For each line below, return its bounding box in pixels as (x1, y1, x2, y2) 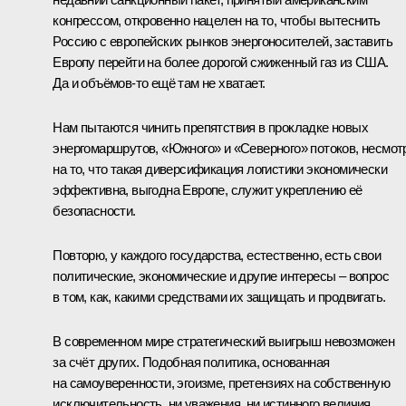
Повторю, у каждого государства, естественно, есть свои (53, 246, 381, 263)
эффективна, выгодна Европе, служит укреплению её (53, 181, 362, 198)
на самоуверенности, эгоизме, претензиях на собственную (53, 374, 390, 391)
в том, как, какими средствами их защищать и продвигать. (53, 288, 386, 304)
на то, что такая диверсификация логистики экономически (53, 160, 387, 177)
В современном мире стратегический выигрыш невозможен (53, 333, 395, 349)
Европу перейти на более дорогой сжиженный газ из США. (53, 53, 389, 70)
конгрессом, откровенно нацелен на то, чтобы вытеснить (53, 12, 381, 28)
